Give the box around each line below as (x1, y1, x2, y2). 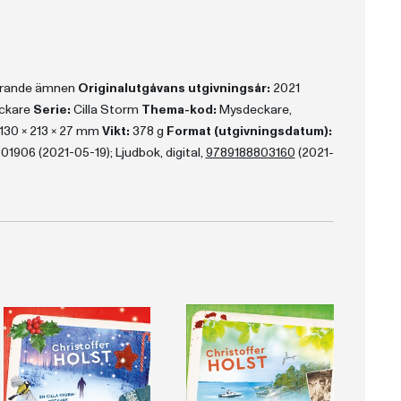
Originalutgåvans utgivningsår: (77, 80, 270, 97)
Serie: (32, 101, 71, 118)
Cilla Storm (70, 101, 141, 118)
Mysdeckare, (216, 101, 292, 118)
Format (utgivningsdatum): (166, 123, 332, 140)
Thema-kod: (141, 101, 217, 118)
